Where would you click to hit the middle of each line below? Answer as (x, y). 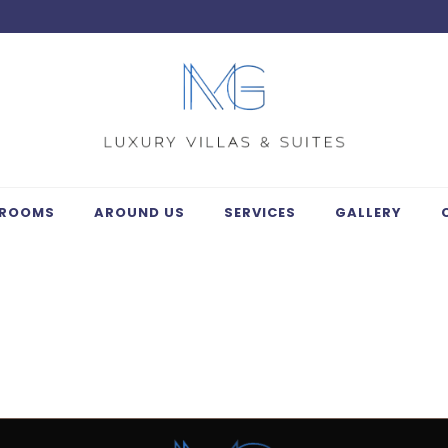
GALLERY (368, 212)
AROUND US (139, 212)
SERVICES (259, 212)
